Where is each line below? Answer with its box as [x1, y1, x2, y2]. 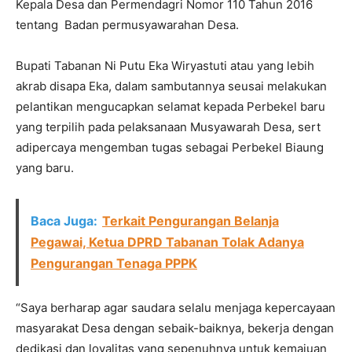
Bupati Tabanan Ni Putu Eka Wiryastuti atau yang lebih [16, 57, 314, 73]
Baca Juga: [31, 212, 97, 229]
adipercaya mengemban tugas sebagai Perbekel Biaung [16, 139, 324, 155]
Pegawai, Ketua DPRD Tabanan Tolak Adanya [31, 233, 304, 250]
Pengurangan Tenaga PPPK [31, 255, 197, 271]
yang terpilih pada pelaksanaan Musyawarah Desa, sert [16, 119, 321, 134]
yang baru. [16, 159, 74, 175]
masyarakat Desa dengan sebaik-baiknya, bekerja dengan [16, 320, 334, 335]
